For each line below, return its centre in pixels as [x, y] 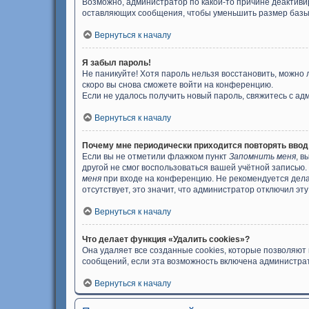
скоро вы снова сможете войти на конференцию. [178, 85]
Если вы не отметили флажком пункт [156, 157]
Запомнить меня [262, 157]
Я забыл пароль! [117, 63]
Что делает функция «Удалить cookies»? [166, 239]
